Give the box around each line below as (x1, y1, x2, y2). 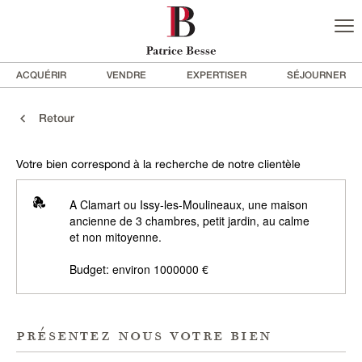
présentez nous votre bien (16, 326, 271, 344)
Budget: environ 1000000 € (69, 261, 208, 278)
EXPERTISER (187, 69, 246, 81)
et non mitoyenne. (69, 229, 162, 246)
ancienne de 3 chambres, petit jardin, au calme (69, 213, 309, 229)
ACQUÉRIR (16, 69, 66, 81)
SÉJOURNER (287, 69, 346, 81)
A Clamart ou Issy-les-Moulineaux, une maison (69, 196, 308, 213)
